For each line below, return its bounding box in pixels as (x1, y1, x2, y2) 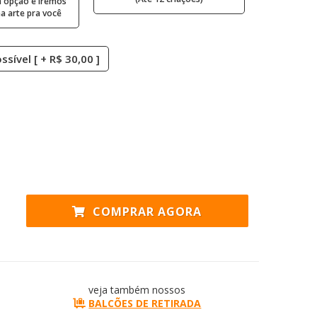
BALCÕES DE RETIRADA (88, 296, 202, 310)
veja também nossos (88, 283, 186, 296)
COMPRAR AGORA (89, 204, 202, 219)
